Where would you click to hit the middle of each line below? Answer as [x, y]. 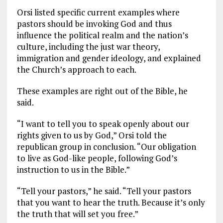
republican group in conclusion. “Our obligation [106, 146]
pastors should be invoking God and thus [94, 23]
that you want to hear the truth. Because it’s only [111, 202]
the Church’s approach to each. [76, 69]
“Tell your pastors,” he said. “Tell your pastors [104, 191]
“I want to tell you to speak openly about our [103, 123]
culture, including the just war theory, [88, 46]
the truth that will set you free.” [77, 214]
